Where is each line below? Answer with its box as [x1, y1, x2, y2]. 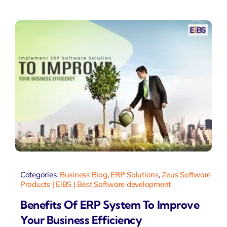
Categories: [20, 170, 60, 180]
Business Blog [59, 170, 107, 180]
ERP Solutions [110, 170, 159, 180]
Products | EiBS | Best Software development [20, 179, 171, 190]
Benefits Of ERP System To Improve [20, 198, 200, 212]
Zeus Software [162, 170, 211, 180]
